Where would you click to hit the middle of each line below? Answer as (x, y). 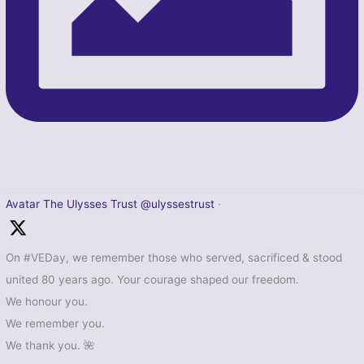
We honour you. (47, 301)
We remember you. (56, 323)
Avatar (23, 204)
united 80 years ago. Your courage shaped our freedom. (153, 279)
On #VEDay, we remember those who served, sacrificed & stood (174, 257)
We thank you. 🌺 (51, 345)
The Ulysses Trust (91, 204)
